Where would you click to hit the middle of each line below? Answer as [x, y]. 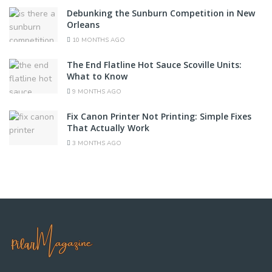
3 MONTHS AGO [96, 144]
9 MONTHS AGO [96, 92]
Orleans [83, 25]
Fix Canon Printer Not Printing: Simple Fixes [159, 117]
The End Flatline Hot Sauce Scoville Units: [154, 65]
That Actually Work [109, 128]
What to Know [97, 76]
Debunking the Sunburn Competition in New [161, 13]
